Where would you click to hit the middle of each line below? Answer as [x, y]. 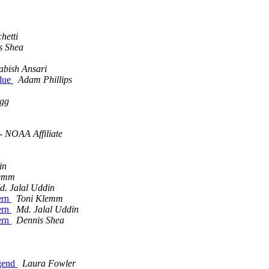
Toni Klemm [40, 199]
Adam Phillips [45, 80]
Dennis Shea [40, 220]
